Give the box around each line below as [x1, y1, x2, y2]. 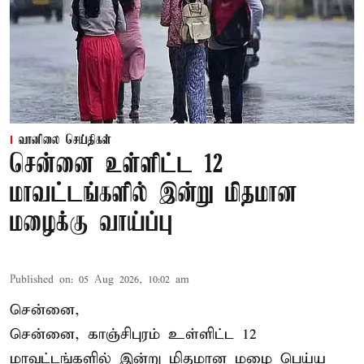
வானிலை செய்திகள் [19, 132, 111, 148]
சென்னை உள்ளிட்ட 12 [10, 150, 223, 180]
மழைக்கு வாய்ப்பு [10, 209, 173, 238]
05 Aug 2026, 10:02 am [79, 272, 189, 287]
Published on [10, 272, 71, 287]
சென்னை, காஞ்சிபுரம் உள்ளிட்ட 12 [10, 324, 257, 344]
